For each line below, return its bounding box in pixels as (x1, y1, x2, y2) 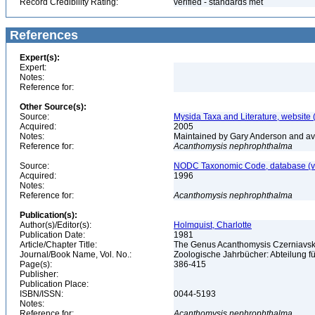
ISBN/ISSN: (20, 289, 63, 299)
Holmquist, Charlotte (174, 220, 252, 230)
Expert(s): (20, 53, 60, 63)
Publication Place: (20, 279, 89, 289)
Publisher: (20, 269, 58, 279)
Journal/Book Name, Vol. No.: (20, 250, 131, 259)
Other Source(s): (20, 102, 86, 112)
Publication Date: (20, 230, 85, 240)
